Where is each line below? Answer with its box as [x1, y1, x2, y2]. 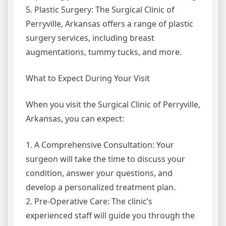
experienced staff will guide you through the [26, 210, 195, 221]
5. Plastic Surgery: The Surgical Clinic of [26, 4, 175, 16]
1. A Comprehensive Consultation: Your [26, 139, 174, 151]
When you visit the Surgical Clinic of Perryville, [26, 99, 200, 110]
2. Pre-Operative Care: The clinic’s [26, 196, 152, 207]
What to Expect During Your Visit [26, 73, 150, 84]
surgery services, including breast [26, 32, 154, 44]
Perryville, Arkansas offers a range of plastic [26, 18, 193, 30]
